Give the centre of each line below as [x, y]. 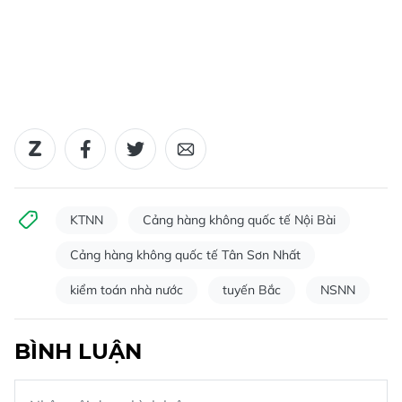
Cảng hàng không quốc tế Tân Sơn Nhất [185, 254]
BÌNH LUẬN [78, 351]
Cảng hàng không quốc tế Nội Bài [239, 219]
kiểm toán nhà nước [127, 289]
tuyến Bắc [252, 289]
